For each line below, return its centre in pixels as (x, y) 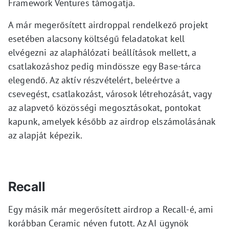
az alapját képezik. (45, 135)
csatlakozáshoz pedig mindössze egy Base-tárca (105, 66)
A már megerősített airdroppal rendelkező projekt (108, 25)
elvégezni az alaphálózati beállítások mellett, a (102, 52)
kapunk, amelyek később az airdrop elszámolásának (112, 121)
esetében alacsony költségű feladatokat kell (97, 39)
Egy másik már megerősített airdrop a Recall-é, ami (111, 209)
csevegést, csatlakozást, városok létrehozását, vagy (110, 94)
